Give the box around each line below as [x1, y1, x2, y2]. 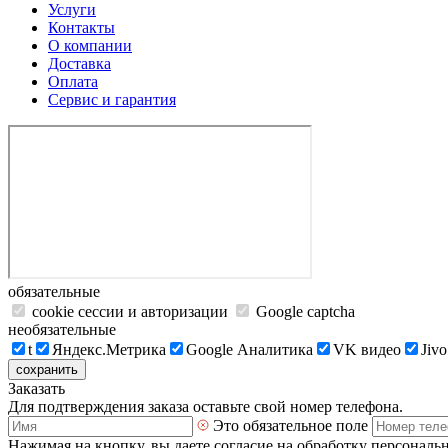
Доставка [48, 55, 111, 72]
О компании [48, 37, 132, 54]
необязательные [8, 321, 116, 338]
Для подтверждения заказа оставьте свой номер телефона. [8, 398, 403, 415]
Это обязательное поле [213, 417, 368, 434]
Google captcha [252, 303, 355, 320]
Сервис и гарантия [48, 91, 176, 108]
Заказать [8, 380, 65, 397]
